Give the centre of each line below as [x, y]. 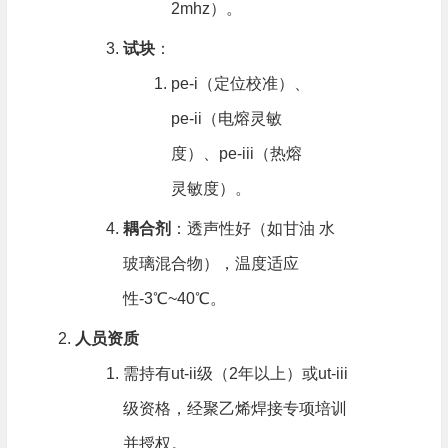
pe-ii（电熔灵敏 [226, 118]
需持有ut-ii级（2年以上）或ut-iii [235, 373]
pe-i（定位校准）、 [240, 83]
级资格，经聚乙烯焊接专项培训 [234, 408]
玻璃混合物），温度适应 [210, 263]
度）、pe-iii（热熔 [236, 153]
